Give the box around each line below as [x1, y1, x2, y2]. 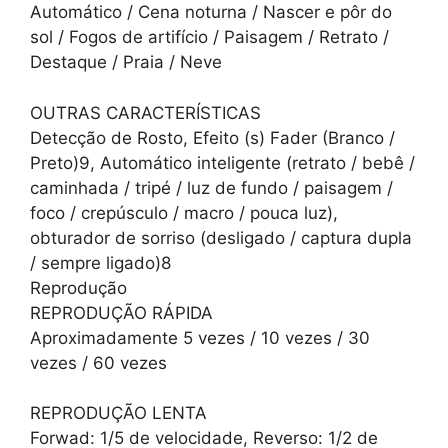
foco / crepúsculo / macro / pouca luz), [30, 202, 338, 223]
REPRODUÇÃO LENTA [30, 403, 207, 424]
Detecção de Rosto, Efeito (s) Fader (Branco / [30, 127, 395, 148]
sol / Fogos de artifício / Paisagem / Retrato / [30, 27, 389, 48]
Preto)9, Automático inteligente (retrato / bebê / [30, 152, 415, 173]
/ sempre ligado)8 [30, 252, 171, 273]
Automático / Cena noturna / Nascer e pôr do [30, 2, 392, 23]
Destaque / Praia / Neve [30, 52, 222, 73]
